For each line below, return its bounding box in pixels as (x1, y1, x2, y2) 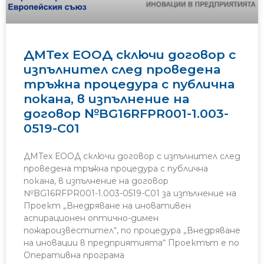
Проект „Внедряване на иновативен (24, 200, 191, 212)
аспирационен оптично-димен (24, 213, 159, 224)
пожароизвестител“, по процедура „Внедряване (24, 225, 240, 236)
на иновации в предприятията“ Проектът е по (24, 237, 239, 249)
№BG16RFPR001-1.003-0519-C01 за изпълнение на (24, 188, 236, 199)
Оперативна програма (24, 250, 124, 261)
